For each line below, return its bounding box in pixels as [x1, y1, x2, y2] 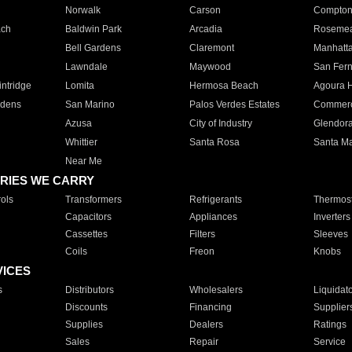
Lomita [64, 80, 94, 91]
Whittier [64, 137, 97, 148]
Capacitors [64, 211, 112, 222]
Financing [189, 302, 232, 313]
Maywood [189, 61, 231, 72]
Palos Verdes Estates [189, 99, 280, 110]
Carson [189, 5, 221, 16]
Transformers [64, 194, 122, 205]
